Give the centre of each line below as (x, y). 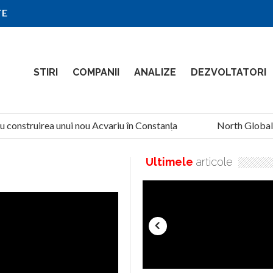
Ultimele (169, 161)
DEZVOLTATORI (229, 72)
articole (213, 161)
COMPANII (96, 72)
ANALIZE (155, 72)
